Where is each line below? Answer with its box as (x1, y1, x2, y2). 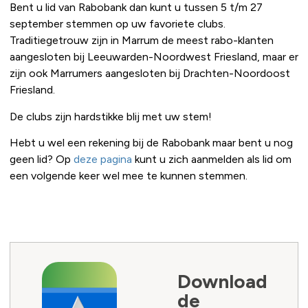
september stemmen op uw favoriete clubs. (10, 17, 225, 31)
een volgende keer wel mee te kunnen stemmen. (10, 168, 247, 182)
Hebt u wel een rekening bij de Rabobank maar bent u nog (10, 135, 293, 149)
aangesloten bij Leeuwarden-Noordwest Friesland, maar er (10, 50, 298, 64)
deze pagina (74, 152, 132, 166)
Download (177, 269, 267, 294)
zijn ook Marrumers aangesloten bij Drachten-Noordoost (10, 67, 290, 80)
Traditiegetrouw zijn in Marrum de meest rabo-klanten (10, 34, 274, 47)
